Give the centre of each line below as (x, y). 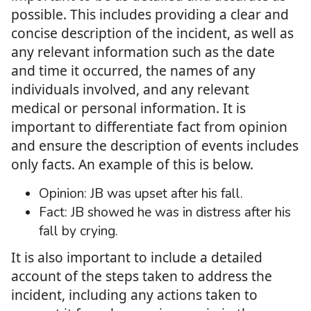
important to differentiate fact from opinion (149, 127)
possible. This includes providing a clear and (150, 15)
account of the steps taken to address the (142, 276)
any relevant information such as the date (143, 52)
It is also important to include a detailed (137, 258)
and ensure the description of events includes (155, 146)
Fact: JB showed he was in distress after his (165, 213)
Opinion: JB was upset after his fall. (143, 194)
